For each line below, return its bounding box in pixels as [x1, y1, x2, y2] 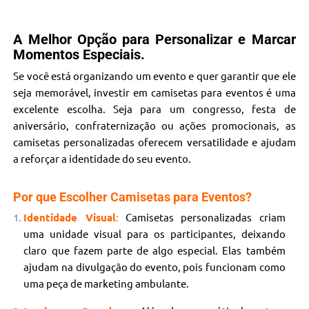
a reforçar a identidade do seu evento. [13, 152, 192, 166]
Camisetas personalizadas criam [118, 210, 286, 224]
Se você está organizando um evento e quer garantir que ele [13, 69, 296, 83]
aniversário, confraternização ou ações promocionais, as [13, 119, 296, 132]
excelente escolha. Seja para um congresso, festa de [13, 102, 296, 116]
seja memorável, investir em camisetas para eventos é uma [13, 86, 296, 99]
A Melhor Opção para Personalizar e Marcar [13, 31, 296, 48]
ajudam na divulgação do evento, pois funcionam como [23, 260, 286, 274]
